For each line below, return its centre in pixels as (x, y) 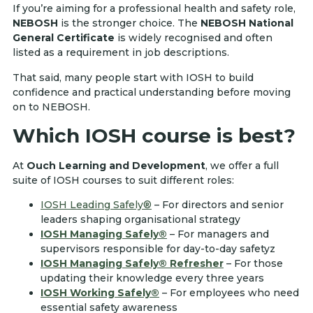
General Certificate (64, 38)
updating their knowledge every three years (152, 278)
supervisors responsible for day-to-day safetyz (158, 249)
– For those (253, 264)
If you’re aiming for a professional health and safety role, (154, 9)
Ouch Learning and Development (116, 165)
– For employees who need (229, 293)
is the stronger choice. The (129, 23)
